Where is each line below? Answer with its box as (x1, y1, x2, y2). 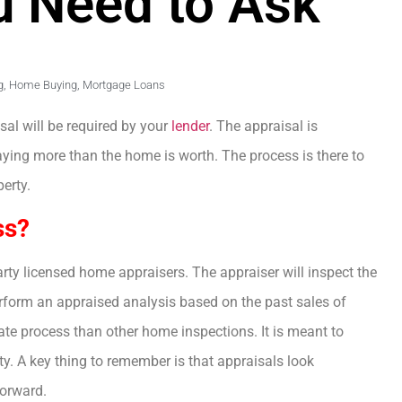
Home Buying (8, 78, 77, 92)
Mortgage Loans (82, 78, 165, 92)
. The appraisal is (209, 118, 318, 135)
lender (171, 118, 209, 135)
